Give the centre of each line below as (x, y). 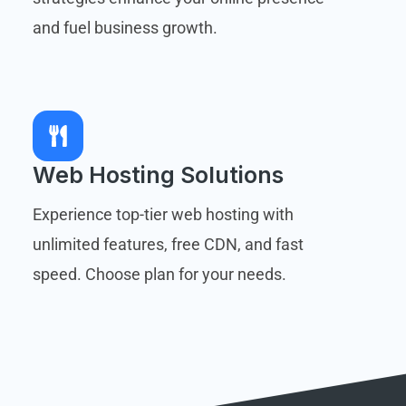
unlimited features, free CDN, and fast (168, 244)
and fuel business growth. (125, 27)
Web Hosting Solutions (158, 174)
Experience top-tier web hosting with (163, 214)
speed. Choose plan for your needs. (159, 274)
